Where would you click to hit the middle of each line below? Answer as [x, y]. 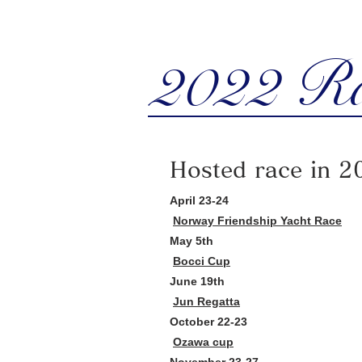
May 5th [192, 241]
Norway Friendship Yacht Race [257, 221]
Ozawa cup [203, 342]
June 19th [197, 281]
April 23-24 [199, 200]
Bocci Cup [202, 261]
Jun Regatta [206, 301]
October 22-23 [208, 322]
